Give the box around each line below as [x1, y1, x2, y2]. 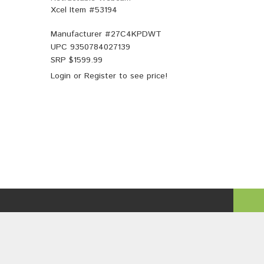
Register [84, 70, 116, 82]
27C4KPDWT [111, 28, 161, 40]
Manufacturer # [51, 28, 111, 40]
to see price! [116, 70, 167, 82]
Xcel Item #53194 [51, 4, 117, 16]
